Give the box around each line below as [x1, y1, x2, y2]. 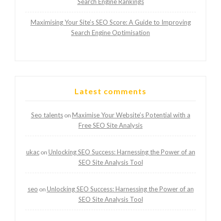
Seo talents [31, 111, 63, 119]
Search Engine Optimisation [71, 29, 150, 37]
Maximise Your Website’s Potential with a [72, 111, 190, 119]
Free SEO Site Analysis [78, 121, 143, 130]
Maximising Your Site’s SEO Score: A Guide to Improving [30, 18, 191, 27]
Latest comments [74, 86, 147, 96]
